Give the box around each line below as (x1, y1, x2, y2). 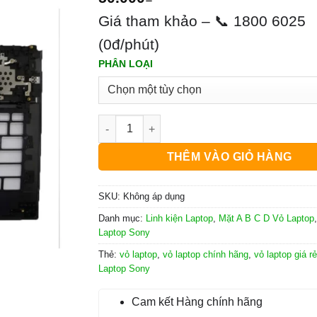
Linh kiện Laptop (146, 213, 213, 224)
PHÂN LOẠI (98, 57, 153, 69)
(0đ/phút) (98, 35, 159, 52)
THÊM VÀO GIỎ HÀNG (166, 151, 292, 163)
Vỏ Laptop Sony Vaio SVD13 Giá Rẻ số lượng (98, 116, 315, 128)
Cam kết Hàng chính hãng (131, 296, 263, 308)
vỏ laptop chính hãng (163, 249, 248, 260)
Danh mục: (98, 213, 146, 224)
